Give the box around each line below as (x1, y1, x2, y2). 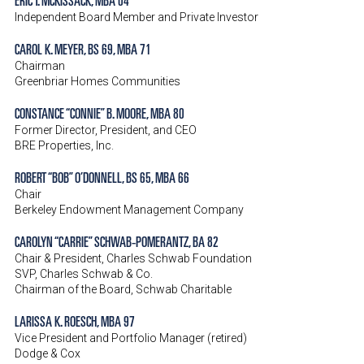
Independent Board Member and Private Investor (15, 11, 258, 24)
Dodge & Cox (15, 347, 80, 360)
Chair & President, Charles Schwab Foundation (15, 252, 252, 265)
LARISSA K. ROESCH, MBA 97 (15, 311, 135, 330)
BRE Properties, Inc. (15, 139, 114, 152)
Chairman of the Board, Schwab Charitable (15, 283, 232, 296)
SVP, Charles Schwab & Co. (15, 267, 153, 280)
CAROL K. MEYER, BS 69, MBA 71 (15, 39, 151, 58)
